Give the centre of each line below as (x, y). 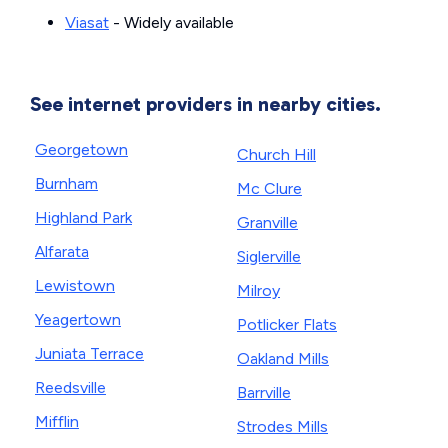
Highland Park (83, 217)
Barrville (264, 392)
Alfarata (62, 251)
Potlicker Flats (287, 324)
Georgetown (81, 149)
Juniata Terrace (89, 353)
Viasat (87, 22)
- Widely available (171, 22)
